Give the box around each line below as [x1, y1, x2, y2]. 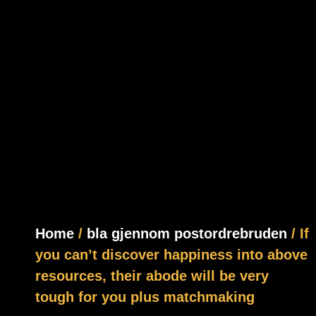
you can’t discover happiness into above [35, 246, 308, 262]
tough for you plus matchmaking [35, 288, 255, 305]
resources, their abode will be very [35, 267, 269, 284]
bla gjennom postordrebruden [87, 225, 287, 241]
